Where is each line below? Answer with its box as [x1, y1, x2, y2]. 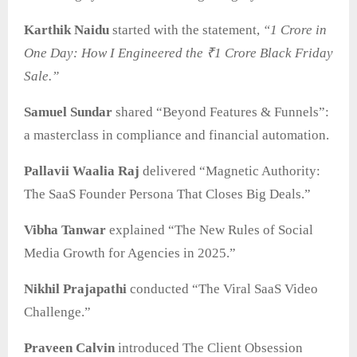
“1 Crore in [263, 22, 327, 38]
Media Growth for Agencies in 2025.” [24, 245, 236, 261]
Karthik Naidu [24, 22, 109, 38]
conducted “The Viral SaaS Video [127, 281, 318, 297]
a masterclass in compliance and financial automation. [24, 127, 329, 143]
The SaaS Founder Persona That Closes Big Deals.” [24, 186, 311, 202]
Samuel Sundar [24, 104, 112, 120]
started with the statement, [109, 22, 263, 38]
